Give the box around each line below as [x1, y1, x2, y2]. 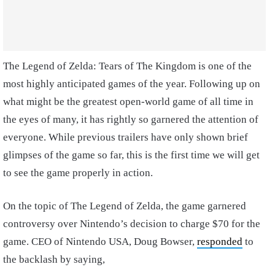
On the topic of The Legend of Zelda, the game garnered [3, 199, 246, 212]
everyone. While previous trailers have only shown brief [3, 131, 248, 143]
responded [197, 235, 242, 247]
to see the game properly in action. [3, 166, 155, 179]
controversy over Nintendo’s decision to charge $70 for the [3, 217, 260, 230]
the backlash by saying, [3, 253, 107, 265]
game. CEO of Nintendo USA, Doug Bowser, [3, 235, 197, 247]
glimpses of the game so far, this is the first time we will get [3, 149, 260, 161]
